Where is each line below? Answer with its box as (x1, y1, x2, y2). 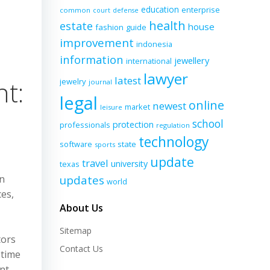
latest (115, 74, 141, 87)
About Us (60, 201, 103, 215)
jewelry (60, 76, 86, 87)
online (189, 97, 224, 113)
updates (60, 172, 104, 188)
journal (89, 77, 112, 86)
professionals (60, 119, 110, 130)
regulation (156, 121, 190, 130)
